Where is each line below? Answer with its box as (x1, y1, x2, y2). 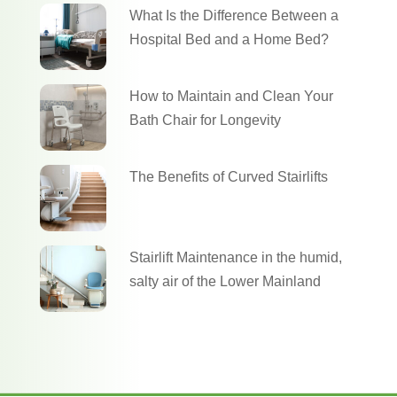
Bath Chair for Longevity (128, 112, 281, 128)
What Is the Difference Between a (128, 7, 339, 23)
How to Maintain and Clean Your (128, 88, 333, 104)
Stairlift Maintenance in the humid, (128, 249, 342, 265)
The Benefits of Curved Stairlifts (128, 168, 328, 184)
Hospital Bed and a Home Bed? (128, 31, 329, 47)
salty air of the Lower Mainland (128, 273, 321, 289)
